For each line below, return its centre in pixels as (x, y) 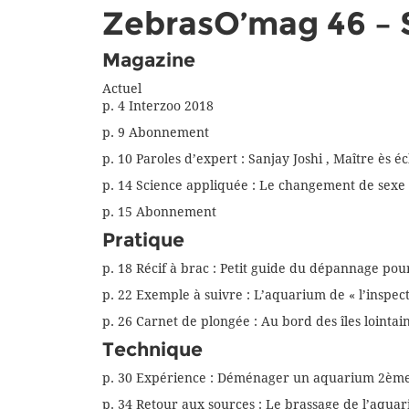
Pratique (143, 240)
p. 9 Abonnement (156, 133)
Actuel (122, 89)
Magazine (149, 60)
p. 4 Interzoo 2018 (158, 106)
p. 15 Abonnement (159, 212)
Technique (152, 350)
